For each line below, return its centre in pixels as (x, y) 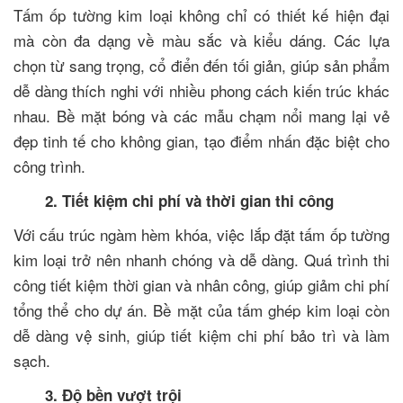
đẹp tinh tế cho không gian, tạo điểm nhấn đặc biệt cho (201, 140)
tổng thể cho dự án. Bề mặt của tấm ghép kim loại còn (201, 309)
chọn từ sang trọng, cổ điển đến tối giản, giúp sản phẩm (201, 65)
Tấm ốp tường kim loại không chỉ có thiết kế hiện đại (201, 14)
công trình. (49, 166)
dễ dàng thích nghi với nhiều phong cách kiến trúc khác (201, 90)
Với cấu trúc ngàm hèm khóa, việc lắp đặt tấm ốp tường (201, 234)
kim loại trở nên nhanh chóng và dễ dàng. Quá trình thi (201, 259)
